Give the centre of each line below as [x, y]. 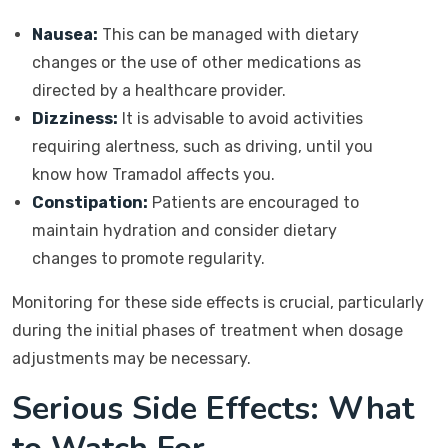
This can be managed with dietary [228, 34]
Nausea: [65, 34]
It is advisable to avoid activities [240, 118]
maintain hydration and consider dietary [184, 230]
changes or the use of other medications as [196, 62]
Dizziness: [75, 118]
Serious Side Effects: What [213, 408]
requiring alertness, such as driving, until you [202, 146]
